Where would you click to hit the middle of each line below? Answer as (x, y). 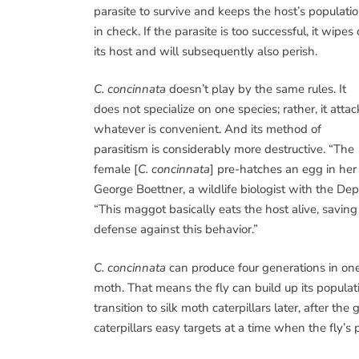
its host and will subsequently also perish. (206, 51)
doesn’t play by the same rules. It (256, 89)
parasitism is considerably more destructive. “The (224, 149)
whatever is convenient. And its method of (208, 129)
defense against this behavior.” (176, 229)
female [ (116, 169)
